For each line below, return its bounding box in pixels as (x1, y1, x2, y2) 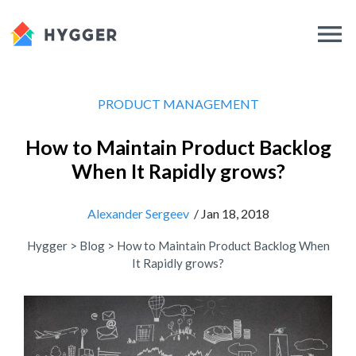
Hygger (26, 238, 68, 253)
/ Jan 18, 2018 (188, 206, 269, 221)
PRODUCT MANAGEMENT (97, 96, 259, 111)
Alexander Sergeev (87, 206, 189, 221)
